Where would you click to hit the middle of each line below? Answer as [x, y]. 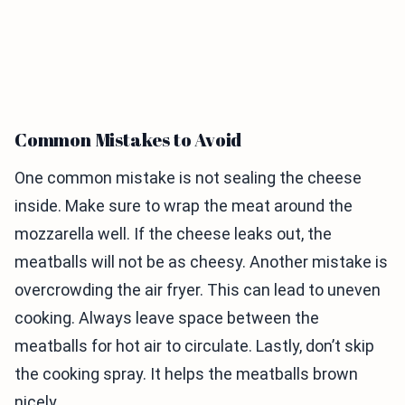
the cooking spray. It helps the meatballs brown [186, 374]
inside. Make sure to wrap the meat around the [184, 206]
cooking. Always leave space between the [167, 318]
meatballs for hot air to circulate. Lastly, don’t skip [194, 346]
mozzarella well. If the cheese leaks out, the [173, 234]
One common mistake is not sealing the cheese [188, 178]
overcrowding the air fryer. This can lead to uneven [198, 290]
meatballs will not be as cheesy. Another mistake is [201, 262]
